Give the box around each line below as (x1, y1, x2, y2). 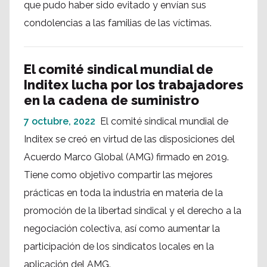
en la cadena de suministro (24, 92, 199, 108)
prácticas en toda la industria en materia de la (24, 187, 223, 198)
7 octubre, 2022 (24, 116, 95, 127)
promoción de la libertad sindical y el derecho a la (24, 205, 241, 216)
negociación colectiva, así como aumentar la (24, 223, 220, 234)
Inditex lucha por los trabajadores (24, 77, 243, 92)
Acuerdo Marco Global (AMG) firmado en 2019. (24, 151, 229, 163)
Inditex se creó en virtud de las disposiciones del (24, 133, 235, 145)
